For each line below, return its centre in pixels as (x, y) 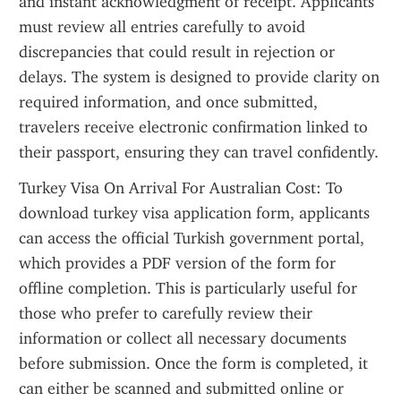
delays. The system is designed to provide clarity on (199, 77)
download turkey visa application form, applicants (194, 213)
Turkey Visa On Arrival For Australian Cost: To (181, 188)
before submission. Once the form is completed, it (193, 363)
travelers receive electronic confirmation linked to (193, 127)
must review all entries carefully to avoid (162, 27)
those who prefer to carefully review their (166, 313)
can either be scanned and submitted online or (181, 388)
